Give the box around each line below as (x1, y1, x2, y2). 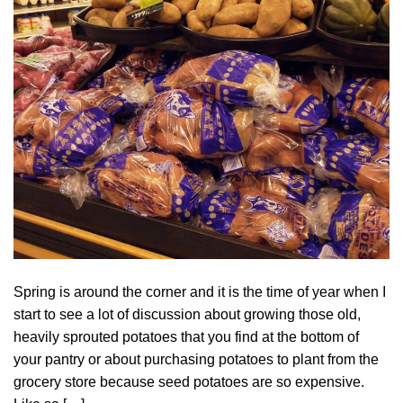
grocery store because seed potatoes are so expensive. (13, 373, 368, 390)
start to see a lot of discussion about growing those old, (13, 306, 361, 322)
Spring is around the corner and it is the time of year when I (13, 283, 386, 300)
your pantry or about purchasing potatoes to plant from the (13, 351, 379, 367)
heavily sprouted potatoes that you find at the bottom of (13, 328, 359, 345)
